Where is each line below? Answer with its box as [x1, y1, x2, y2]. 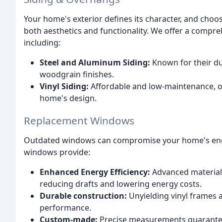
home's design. [40, 92, 97, 104]
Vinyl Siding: [40, 80, 89, 92]
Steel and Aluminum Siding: [40, 56, 150, 68]
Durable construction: [40, 190, 127, 201]
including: [24, 37, 60, 48]
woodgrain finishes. [40, 68, 114, 80]
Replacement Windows [24, 113, 134, 127]
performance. [40, 202, 91, 213]
